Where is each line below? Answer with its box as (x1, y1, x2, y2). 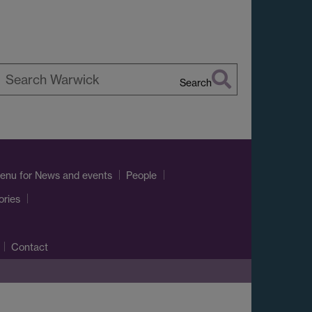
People (126, 169, 157, 182)
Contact (10, 241, 48, 253)
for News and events (17, 169, 112, 181)
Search (180, 77, 212, 88)
